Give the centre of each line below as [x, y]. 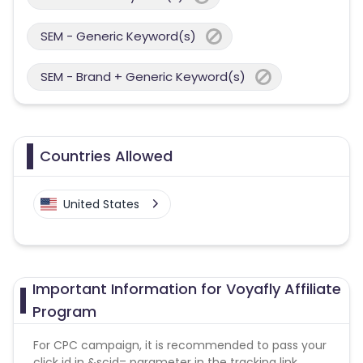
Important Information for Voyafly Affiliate [186, 289]
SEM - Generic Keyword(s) [118, 36]
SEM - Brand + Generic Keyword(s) [143, 77]
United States [101, 204]
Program [64, 312]
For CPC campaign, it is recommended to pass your [180, 345]
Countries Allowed [106, 156]
